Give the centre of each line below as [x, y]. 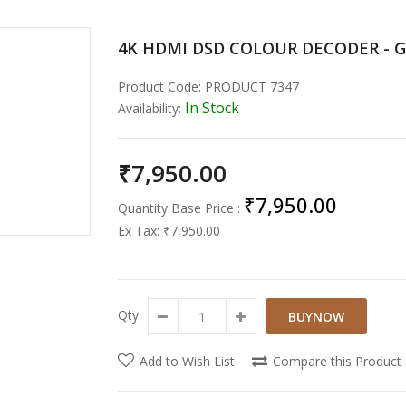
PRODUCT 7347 [250, 87]
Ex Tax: [140, 231]
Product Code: [159, 87]
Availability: [149, 108]
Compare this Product [337, 361]
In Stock [210, 108]
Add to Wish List [187, 361]
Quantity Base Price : [179, 208]
